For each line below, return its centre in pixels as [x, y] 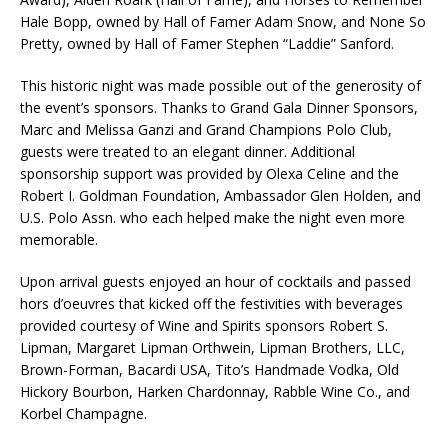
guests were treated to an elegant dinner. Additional [187, 152]
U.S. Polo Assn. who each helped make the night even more [212, 218]
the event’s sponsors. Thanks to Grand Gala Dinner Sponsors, [219, 108]
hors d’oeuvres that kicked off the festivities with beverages [211, 304]
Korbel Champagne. [83, 414]
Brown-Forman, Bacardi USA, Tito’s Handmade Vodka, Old [209, 370]
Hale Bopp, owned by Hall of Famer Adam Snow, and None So [223, 22]
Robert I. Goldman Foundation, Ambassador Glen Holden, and [220, 196]
